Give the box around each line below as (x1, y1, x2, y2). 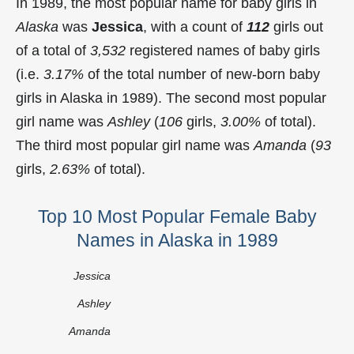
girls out (269, 18, 323, 35)
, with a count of (143, 18, 247, 35)
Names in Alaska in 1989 (76, 229, 278, 250)
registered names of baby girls (126, 42, 320, 58)
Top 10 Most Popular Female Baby (37, 205, 317, 227)
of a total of (16, 42, 90, 58)
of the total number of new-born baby (84, 66, 320, 82)
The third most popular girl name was (16, 137, 254, 153)
